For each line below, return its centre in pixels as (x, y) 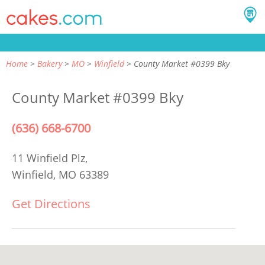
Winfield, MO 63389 (60, 174)
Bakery (50, 64)
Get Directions (51, 204)
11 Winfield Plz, (51, 158)
